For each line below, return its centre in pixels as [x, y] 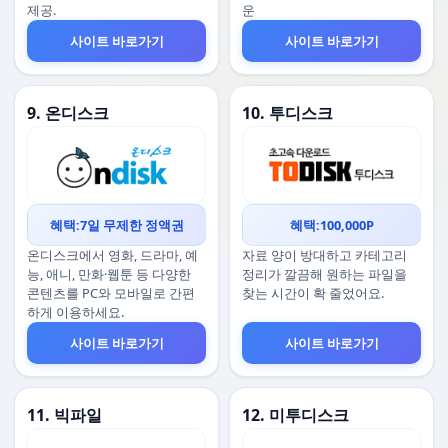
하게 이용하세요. [75, 312]
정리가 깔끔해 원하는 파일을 [324, 274]
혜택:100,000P [331, 225]
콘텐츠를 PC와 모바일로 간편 [111, 293]
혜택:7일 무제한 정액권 [116, 225]
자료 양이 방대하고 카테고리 [324, 255]
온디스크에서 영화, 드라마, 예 [112, 255]
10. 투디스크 [287, 113]
